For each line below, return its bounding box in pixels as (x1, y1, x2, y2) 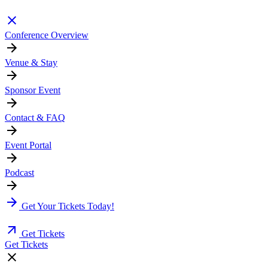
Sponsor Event (5, 85, 60, 96)
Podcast (5, 167, 34, 178)
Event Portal (5, 140, 51, 151)
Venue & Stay (5, 57, 57, 68)
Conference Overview (5, 30, 89, 41)
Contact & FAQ (5, 112, 65, 123)
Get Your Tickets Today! (22, 201, 114, 212)
